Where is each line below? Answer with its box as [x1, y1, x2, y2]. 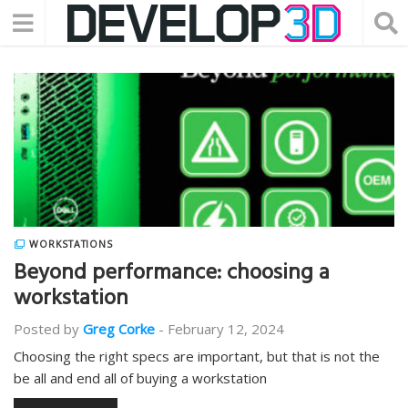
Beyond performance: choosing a [14, 254, 330, 296]
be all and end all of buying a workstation [14, 369, 267, 387]
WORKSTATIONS [28, 238, 114, 250]
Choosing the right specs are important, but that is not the [14, 347, 380, 365]
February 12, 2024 [168, 320, 284, 338]
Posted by [14, 320, 79, 338]
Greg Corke [83, 320, 155, 338]
